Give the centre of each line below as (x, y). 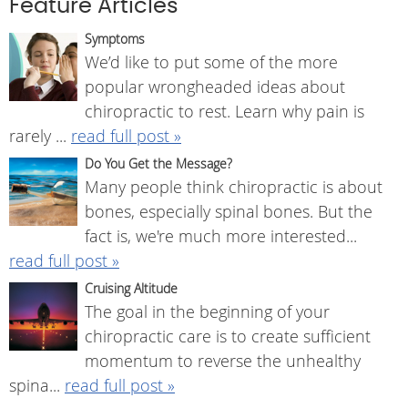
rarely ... (40, 135)
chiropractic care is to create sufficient (228, 336)
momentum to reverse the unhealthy (223, 360)
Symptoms (115, 38)
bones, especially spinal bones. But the (229, 211)
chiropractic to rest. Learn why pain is (224, 111)
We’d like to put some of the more (211, 61)
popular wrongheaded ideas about (215, 86)
